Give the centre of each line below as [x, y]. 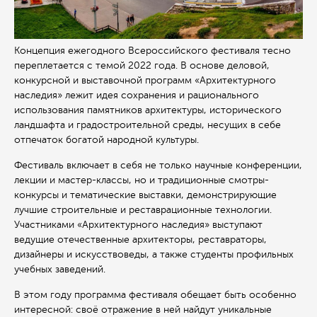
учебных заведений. [60, 270]
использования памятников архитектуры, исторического [148, 110]
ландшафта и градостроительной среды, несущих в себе [148, 125]
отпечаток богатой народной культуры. [106, 140]
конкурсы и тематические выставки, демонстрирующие [145, 195]
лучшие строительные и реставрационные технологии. [143, 210]
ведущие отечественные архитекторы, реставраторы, [140, 240]
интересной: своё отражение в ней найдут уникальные [143, 310]
